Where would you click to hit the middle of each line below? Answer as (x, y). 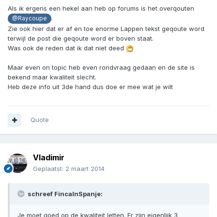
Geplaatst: (49, 169)
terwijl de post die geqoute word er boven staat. (81, 38)
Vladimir (49, 158)
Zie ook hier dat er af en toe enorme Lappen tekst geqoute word (106, 28)
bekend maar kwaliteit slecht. (52, 77)
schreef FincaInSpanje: (64, 194)
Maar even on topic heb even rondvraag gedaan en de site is (101, 67)
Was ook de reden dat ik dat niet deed (67, 48)
